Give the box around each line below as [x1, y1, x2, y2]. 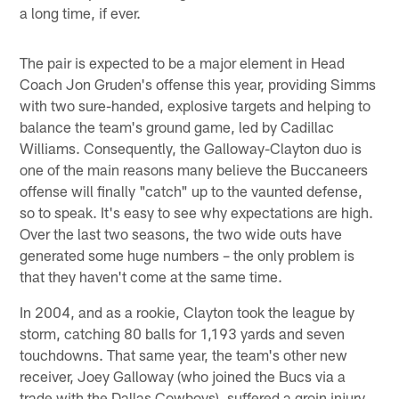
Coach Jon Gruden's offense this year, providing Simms [20, 74, 377, 93]
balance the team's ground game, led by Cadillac [20, 117, 335, 135]
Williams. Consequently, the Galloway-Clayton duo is [20, 138, 362, 157]
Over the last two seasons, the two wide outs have [20, 224, 343, 242]
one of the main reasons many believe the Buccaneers [20, 159, 369, 178]
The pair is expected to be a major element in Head [20, 53, 346, 71]
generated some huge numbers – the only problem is [20, 245, 355, 264]
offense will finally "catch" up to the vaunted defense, [20, 181, 363, 199]
